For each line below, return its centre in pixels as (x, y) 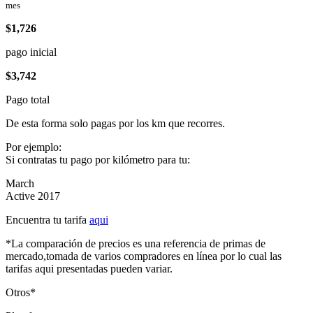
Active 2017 (33, 196)
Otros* (21, 292)
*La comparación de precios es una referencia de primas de (136, 243)
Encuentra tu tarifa (48, 220)
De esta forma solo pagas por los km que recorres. (115, 123)
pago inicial (31, 52)
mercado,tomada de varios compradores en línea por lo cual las (144, 256)
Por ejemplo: (34, 147)
